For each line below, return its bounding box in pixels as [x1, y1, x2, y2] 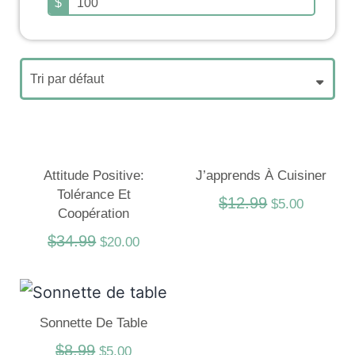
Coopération [58, 205, 130, 221]
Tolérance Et [56, 186, 131, 202]
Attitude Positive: [43, 167, 144, 183]
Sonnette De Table [40, 315, 148, 331]
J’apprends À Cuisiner [196, 167, 327, 183]
